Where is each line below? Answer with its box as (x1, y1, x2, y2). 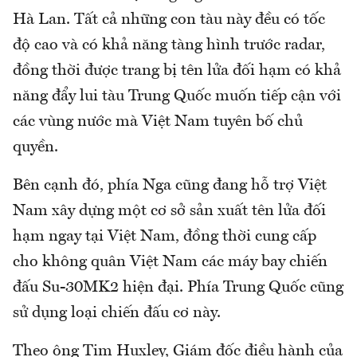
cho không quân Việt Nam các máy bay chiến (13, 254, 328, 271)
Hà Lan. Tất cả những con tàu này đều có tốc (13, 12, 325, 29)
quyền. (13, 139, 58, 156)
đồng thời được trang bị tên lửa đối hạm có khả (13, 63, 341, 80)
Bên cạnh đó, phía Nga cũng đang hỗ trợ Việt (13, 178, 327, 194)
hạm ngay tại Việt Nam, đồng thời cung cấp (13, 229, 316, 245)
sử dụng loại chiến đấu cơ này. (13, 305, 221, 322)
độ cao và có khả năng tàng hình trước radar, (13, 37, 325, 54)
